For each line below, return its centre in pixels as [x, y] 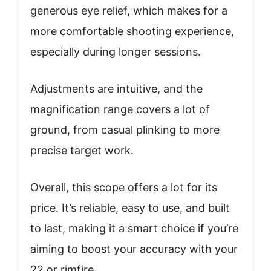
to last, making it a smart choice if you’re [134, 229]
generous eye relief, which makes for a [129, 11]
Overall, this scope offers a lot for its [124, 188]
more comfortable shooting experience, [132, 31]
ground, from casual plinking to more [125, 130]
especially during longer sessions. [116, 52]
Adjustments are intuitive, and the [116, 89]
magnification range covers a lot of [120, 109]
